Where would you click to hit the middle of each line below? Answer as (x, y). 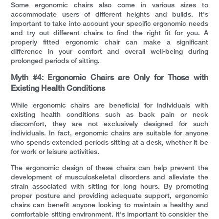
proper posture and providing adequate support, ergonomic (109, 197)
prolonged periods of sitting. (55, 62)
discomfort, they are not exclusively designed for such (109, 125)
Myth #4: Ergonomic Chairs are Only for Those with (109, 78)
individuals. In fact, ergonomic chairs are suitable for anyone (109, 134)
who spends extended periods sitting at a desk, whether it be (109, 143)
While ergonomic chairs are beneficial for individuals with (109, 106)
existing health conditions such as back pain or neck (109, 115)
